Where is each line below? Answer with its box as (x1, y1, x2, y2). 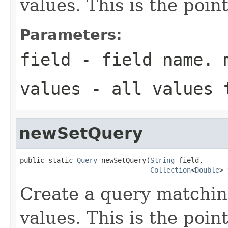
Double (195, 165, 219, 174)
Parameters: (20, 25, 122, 43)
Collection (150, 165, 191, 174)
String (150, 156, 175, 164)
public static (20, 156, 77, 164)
